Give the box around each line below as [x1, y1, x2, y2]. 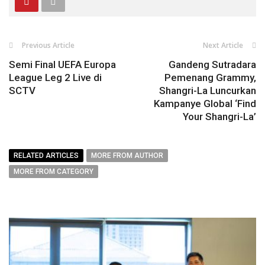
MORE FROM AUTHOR [91, 151, 163, 160]
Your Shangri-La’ [183, 111, 256, 123]
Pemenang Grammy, [164, 72, 256, 84]
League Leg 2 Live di [9, 72, 102, 84]
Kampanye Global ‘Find [154, 98, 256, 110]
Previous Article [22, 40, 75, 51]
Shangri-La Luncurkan [159, 85, 256, 97]
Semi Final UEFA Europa [9, 59, 116, 71]
